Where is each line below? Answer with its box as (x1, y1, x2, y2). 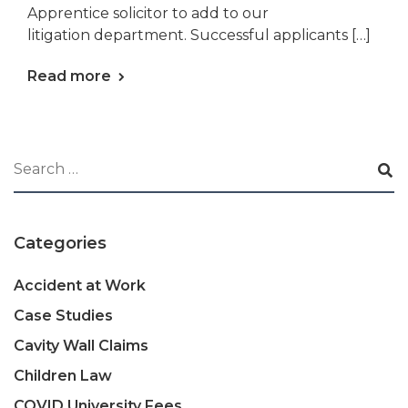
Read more (27, 66, 111, 85)
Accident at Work (14, 276, 146, 294)
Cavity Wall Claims (14, 336, 148, 354)
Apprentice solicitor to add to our (27, 4, 269, 22)
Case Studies (14, 306, 113, 324)
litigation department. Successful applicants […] (27, 25, 371, 44)
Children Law (14, 366, 112, 384)
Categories (14, 232, 107, 253)
